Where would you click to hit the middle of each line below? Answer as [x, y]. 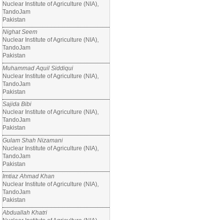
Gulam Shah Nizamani [33, 140]
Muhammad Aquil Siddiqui [38, 68]
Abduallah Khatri [25, 212]
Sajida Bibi [17, 104]
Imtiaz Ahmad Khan [28, 176]
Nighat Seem [20, 32]
